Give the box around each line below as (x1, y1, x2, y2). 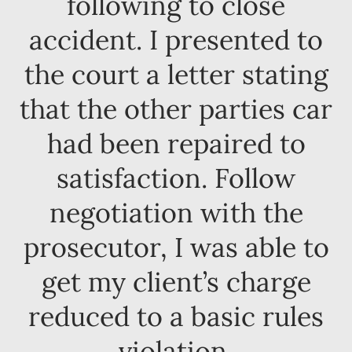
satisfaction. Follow (57, 160, 295, 195)
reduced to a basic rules (28, 299, 324, 333)
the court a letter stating (24, 57, 328, 91)
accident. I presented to (29, 22, 323, 57)
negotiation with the (49, 195, 303, 229)
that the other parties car (20, 91, 332, 126)
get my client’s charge (41, 264, 311, 299)
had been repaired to (46, 126, 306, 160)
